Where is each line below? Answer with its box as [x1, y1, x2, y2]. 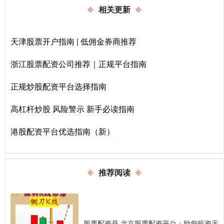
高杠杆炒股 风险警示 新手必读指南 [10, 102, 134, 114]
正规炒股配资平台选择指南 [10, 80, 106, 92]
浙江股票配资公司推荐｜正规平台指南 [10, 57, 146, 69]
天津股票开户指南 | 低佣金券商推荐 [10, 35, 136, 47]
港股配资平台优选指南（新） [10, 125, 114, 137]
